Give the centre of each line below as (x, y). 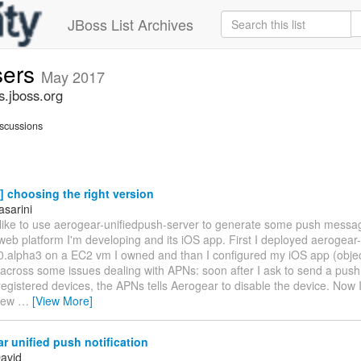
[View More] (62, 300)
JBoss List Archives (131, 24)
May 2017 (73, 77)
